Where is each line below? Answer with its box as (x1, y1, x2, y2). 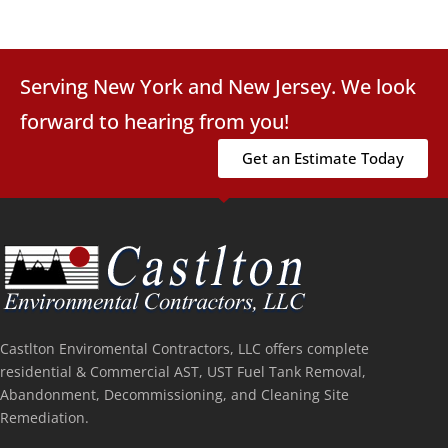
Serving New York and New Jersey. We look (20, 73, 416, 101)
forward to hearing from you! (20, 108, 289, 136)
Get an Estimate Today (242, 148, 404, 169)
